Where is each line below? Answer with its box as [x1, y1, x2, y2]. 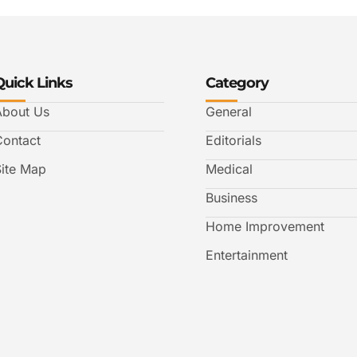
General [206, 103, 252, 120]
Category [206, 73, 269, 92]
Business [206, 189, 257, 206]
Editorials [206, 131, 261, 148]
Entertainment [206, 246, 288, 263]
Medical [206, 160, 253, 177]
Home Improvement [206, 218, 324, 234]
